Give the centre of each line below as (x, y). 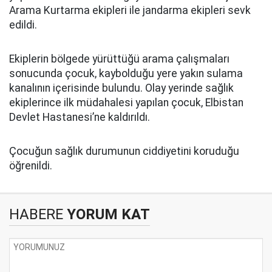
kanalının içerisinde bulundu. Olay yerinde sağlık (121, 88)
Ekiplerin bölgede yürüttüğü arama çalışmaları (119, 59)
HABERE (36, 214)
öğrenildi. (31, 166)
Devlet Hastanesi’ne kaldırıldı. (80, 117)
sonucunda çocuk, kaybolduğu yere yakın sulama (126, 73)
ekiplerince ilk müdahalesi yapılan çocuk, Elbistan (126, 103)
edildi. (23, 25)
